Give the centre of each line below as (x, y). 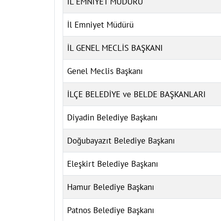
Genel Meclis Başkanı (105, 71)
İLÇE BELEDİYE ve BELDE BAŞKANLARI (136, 94)
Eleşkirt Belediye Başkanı (113, 164)
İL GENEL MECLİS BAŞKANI (115, 48)
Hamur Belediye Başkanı (111, 187)
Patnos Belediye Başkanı (111, 210)
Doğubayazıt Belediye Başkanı (121, 140)
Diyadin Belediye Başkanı (112, 117)
